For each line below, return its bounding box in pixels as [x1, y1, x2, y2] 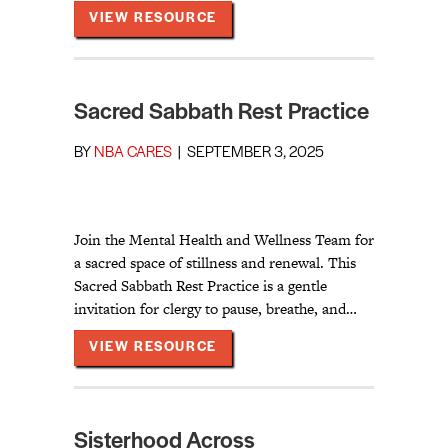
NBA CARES [94, 145, 172, 162]
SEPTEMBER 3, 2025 [187, 145, 324, 162]
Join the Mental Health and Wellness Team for [74, 229, 374, 251]
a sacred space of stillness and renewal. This [74, 252, 356, 274]
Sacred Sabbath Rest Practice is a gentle [74, 275, 327, 297]
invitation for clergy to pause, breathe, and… [74, 298, 357, 320]
